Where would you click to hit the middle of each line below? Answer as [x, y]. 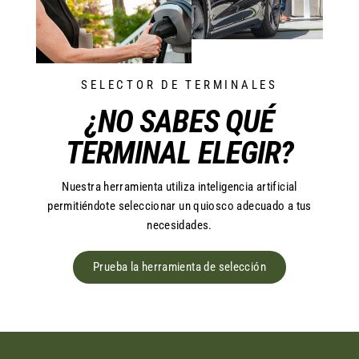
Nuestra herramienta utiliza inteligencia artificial [179, 187]
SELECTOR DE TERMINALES [179, 85]
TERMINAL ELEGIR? [179, 153]
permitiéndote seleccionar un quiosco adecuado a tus [179, 206]
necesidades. [179, 226]
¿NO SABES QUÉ [179, 122]
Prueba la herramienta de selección [179, 267]
